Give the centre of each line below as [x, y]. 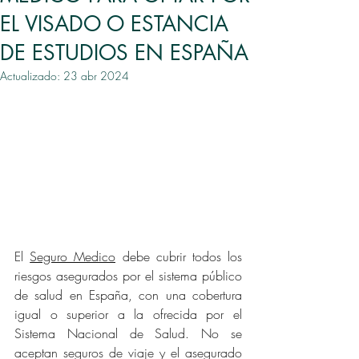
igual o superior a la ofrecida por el [128, 315]
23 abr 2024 [96, 76]
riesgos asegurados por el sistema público [128, 276]
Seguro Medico [73, 257]
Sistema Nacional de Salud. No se [128, 334]
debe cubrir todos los [179, 257]
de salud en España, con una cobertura [128, 295]
